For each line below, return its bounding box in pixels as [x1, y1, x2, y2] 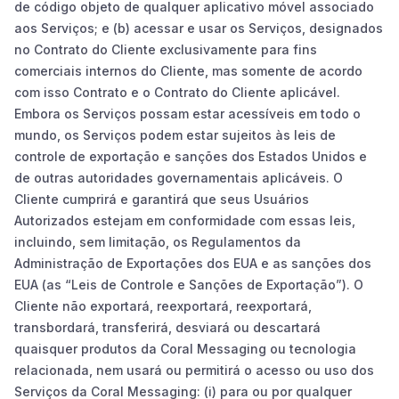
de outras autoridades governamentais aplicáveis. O [14, 169, 343, 185]
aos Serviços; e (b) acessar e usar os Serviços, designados [14, 20, 383, 36]
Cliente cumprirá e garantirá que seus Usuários [14, 191, 309, 207]
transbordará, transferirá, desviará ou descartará [14, 319, 321, 335]
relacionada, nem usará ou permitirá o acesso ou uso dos [14, 362, 374, 378]
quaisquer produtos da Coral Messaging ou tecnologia [14, 340, 356, 356]
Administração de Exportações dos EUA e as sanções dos [14, 255, 371, 271]
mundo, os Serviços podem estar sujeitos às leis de [14, 126, 336, 142]
